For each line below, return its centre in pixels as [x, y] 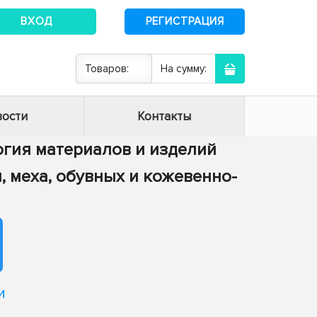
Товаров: [107, 69]
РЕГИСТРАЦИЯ [185, 21]
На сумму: [184, 69]
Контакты [164, 116]
